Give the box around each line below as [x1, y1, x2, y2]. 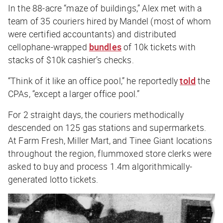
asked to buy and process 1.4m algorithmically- [8, 160, 192, 172]
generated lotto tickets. [8, 173, 99, 185]
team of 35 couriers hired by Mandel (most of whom [8, 14, 212, 27]
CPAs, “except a [8, 87, 70, 100]
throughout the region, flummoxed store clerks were [8, 147, 212, 159]
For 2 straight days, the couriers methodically [8, 108, 184, 120]
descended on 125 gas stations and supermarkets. [8, 121, 207, 133]
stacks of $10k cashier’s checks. [8, 53, 134, 66]
